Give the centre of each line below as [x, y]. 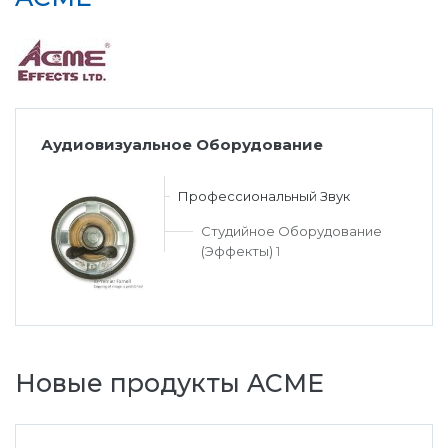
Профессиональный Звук [263, 195]
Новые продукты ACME [169, 382]
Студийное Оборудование [291, 230]
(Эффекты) [236, 250]
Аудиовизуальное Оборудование [182, 144]
